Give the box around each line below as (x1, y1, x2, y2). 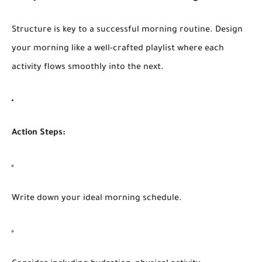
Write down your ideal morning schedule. (12, 194, 182, 204)
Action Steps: (12, 128, 65, 138)
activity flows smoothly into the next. (12, 63, 164, 73)
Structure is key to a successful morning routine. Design (12, 25, 243, 35)
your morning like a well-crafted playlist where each (12, 44, 224, 54)
